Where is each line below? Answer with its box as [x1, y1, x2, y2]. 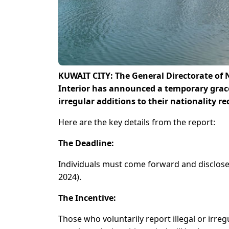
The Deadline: [58, 138, 114, 149]
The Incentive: [58, 192, 116, 204]
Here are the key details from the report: [58, 117, 215, 128]
